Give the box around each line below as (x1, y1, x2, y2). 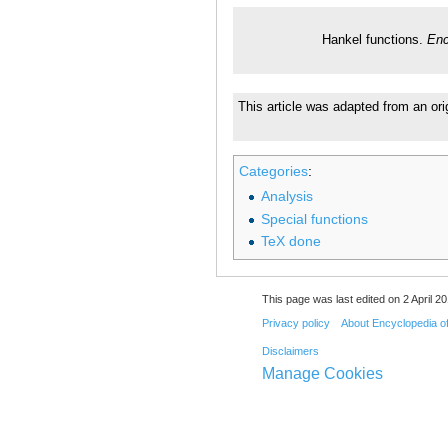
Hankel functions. (321, 32, 427, 47)
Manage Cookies (261, 364, 383, 382)
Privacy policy (261, 317, 330, 330)
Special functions (260, 210, 368, 227)
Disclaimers (261, 344, 319, 357)
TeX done (260, 233, 321, 250)
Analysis (260, 188, 313, 205)
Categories (239, 163, 308, 180)
